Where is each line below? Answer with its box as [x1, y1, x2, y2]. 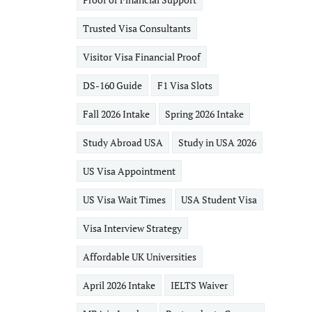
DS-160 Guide [82, 79, 142, 92]
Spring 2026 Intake [164, 107, 244, 120]
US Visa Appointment [82, 164, 175, 178]
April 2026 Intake [82, 279, 155, 292]
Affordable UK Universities [82, 250, 196, 263]
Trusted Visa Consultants [82, 22, 191, 35]
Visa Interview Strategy [82, 221, 182, 235]
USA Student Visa [180, 193, 257, 206]
